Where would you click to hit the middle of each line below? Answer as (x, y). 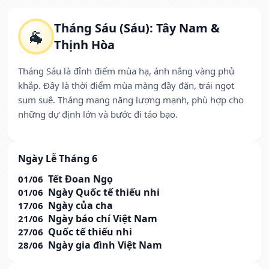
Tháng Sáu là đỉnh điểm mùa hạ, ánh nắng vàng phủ (126, 71)
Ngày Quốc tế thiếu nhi (104, 192)
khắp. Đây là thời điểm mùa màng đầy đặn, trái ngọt (126, 86)
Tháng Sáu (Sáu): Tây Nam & (137, 28)
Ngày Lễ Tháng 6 (58, 159)
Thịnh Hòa (84, 45)
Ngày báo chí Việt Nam (103, 219)
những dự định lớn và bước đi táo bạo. (98, 114)
